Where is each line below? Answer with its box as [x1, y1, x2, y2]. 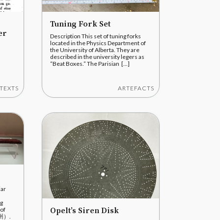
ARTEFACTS [118, 84, 154, 92]
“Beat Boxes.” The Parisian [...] [50, 60, 130, 67]
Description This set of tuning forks [50, 32, 141, 40]
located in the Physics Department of [50, 39, 146, 47]
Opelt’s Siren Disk [50, 206, 119, 216]
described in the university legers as [50, 53, 144, 60]
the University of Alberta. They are [50, 46, 139, 54]
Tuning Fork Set [50, 19, 110, 29]
